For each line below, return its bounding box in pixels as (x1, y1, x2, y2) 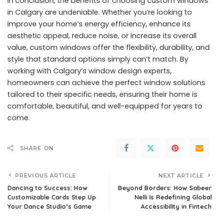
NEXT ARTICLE (158, 172, 204, 179)
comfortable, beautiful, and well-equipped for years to (7, 101, 202, 111)
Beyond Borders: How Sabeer (118, 183, 212, 192)
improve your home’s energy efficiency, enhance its (7, 19, 191, 29)
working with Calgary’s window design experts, (7, 66, 172, 76)
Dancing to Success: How (7, 183, 88, 192)
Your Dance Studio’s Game (7, 202, 91, 210)
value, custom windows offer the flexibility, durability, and (7, 42, 210, 52)
